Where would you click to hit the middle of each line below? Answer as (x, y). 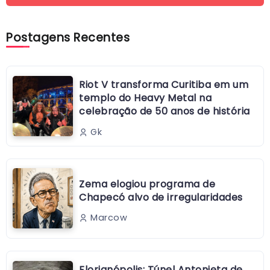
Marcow (109, 218)
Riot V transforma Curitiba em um (164, 85)
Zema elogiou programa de (147, 184)
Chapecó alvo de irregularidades (161, 197)
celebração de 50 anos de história (165, 111)
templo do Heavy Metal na (145, 98)
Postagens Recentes (68, 38)
